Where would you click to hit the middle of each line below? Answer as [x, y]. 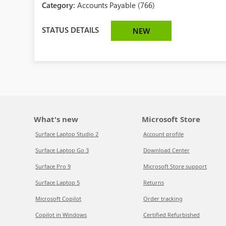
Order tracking [163, 199]
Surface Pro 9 [53, 166]
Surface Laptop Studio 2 [67, 134]
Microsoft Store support [175, 166]
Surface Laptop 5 [58, 182]
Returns [153, 182]
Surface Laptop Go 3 [62, 150]
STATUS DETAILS [71, 30]
